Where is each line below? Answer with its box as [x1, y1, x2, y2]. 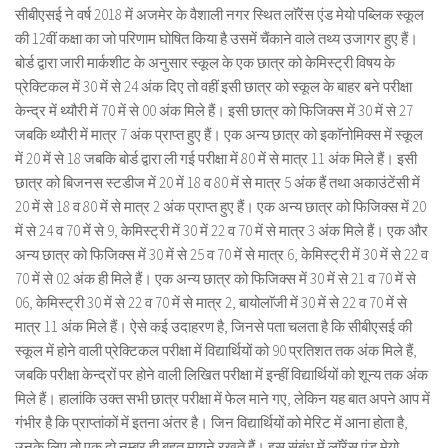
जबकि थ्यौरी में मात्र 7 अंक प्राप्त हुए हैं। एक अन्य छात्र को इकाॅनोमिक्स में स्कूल [15, 125, 423, 144]
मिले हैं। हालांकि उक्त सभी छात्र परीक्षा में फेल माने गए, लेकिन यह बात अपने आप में [15, 389, 430, 408]
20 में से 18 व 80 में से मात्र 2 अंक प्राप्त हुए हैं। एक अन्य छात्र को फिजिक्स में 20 [15, 197, 426, 216]
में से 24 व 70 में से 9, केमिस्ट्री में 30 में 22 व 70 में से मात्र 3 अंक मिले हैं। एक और [15, 221, 428, 240]
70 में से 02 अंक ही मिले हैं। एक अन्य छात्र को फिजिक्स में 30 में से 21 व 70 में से [15, 269, 416, 288]
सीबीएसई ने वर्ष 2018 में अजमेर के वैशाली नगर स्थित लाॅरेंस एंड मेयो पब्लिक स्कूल [15, 5, 424, 24]
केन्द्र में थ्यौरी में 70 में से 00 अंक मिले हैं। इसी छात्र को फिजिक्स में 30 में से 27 [15, 101, 413, 120]
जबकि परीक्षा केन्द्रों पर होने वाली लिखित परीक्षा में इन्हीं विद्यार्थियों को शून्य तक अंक [15, 365, 428, 384]
